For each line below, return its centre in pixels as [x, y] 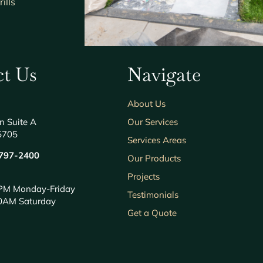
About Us [146, 103]
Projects [143, 176]
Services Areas [156, 140]
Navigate [164, 74]
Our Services [152, 122]
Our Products [154, 158]
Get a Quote [152, 213]
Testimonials [153, 194]
